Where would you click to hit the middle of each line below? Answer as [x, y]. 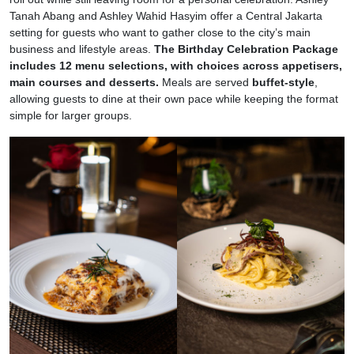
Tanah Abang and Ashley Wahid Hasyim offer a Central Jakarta [166, 15]
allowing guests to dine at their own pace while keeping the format [174, 98]
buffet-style [283, 82]
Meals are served [205, 82]
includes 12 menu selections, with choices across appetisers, [176, 65]
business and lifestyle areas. [82, 49]
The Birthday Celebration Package [246, 49]
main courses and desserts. [84, 82]
